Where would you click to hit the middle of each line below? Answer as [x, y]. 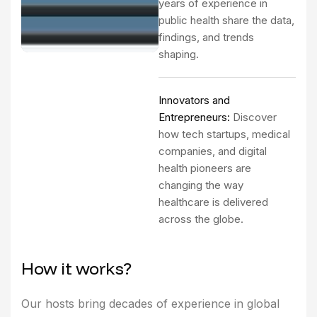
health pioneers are [205, 168]
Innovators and [194, 100]
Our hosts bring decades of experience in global [150, 303]
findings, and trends [206, 37]
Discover [255, 117]
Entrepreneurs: [196, 117]
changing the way [201, 185]
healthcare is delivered [213, 202]
